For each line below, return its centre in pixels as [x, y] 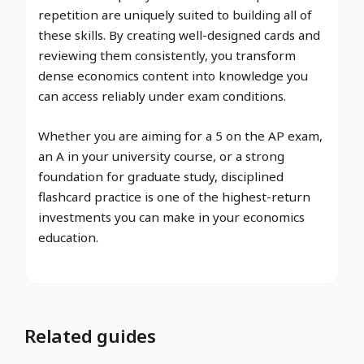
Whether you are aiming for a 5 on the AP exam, [180, 136]
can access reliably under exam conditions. [162, 96]
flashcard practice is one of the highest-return [174, 197]
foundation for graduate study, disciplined [161, 177]
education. [68, 238]
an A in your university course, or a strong [161, 156]
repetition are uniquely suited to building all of [175, 15]
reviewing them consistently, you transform [167, 56]
